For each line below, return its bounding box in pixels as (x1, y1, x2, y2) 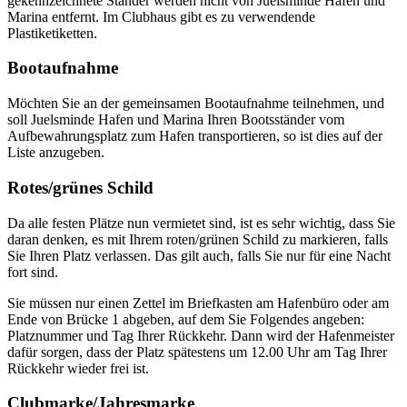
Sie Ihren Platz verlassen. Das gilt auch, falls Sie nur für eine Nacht (7, 247, 391, 263)
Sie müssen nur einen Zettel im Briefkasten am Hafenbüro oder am (7, 294, 389, 311)
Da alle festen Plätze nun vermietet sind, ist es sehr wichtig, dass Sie (7, 214, 395, 231)
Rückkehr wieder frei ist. (7, 360, 149, 376)
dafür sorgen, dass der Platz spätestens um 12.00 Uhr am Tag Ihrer (7, 343, 387, 360)
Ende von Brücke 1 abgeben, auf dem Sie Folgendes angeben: (7, 311, 368, 327)
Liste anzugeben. (7, 144, 104, 161)
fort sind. (7, 263, 58, 280)
